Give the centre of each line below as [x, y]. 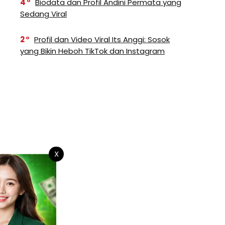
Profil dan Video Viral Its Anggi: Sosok [102, 39]
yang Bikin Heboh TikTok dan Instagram [92, 51]
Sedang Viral [43, 14]
